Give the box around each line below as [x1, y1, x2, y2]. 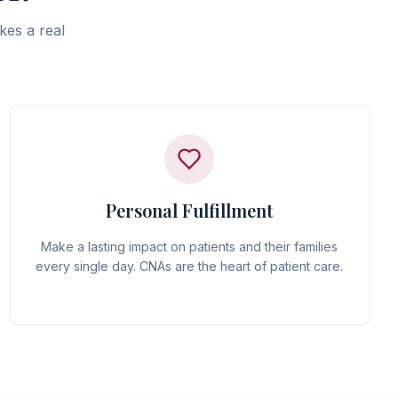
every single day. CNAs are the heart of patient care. [36, 259, 344, 274]
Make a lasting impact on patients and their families [41, 239, 338, 254]
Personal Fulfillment [106, 198, 274, 222]
